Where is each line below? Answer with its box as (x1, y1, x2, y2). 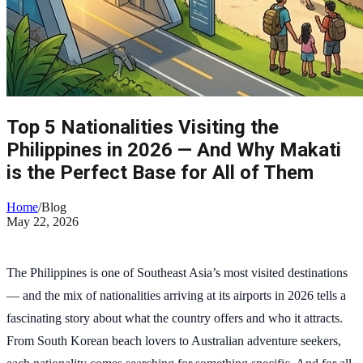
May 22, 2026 (6, 214, 79, 228)
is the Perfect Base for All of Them (6, 160, 314, 184)
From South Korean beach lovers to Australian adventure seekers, (6, 333, 341, 348)
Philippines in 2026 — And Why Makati (6, 138, 341, 161)
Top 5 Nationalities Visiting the (6, 115, 279, 139)
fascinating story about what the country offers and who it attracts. (6, 310, 343, 325)
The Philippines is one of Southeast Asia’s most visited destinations (6, 265, 348, 280)
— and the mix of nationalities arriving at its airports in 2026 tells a (6, 288, 346, 302)
